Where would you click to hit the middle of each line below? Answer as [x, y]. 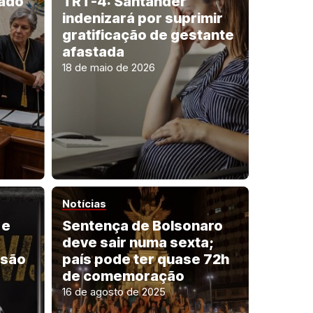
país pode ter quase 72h [145, 259]
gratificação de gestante [148, 35]
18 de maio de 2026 [108, 67]
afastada [93, 52]
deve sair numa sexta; [138, 242]
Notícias [84, 203]
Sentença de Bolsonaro [142, 225]
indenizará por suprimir [142, 18]
